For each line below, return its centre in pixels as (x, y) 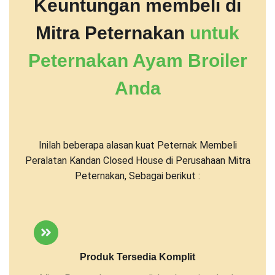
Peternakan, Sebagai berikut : (137, 176)
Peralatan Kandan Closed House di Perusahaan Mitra (137, 160)
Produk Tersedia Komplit (137, 257)
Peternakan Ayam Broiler (137, 60)
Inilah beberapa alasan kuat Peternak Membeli (137, 145)
